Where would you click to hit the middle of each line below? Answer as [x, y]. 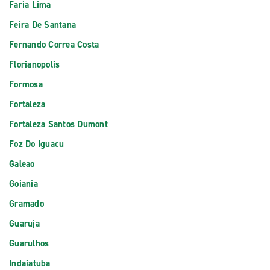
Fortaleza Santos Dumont [58, 124]
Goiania [24, 184]
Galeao [22, 164]
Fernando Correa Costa [54, 45]
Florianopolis [35, 64]
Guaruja [24, 224]
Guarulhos [29, 243]
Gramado [27, 204]
